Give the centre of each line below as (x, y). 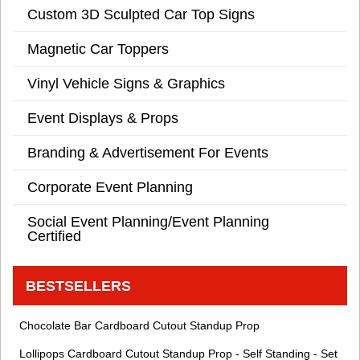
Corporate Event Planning (110, 187)
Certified (54, 236)
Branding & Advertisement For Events (148, 153)
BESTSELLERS (78, 286)
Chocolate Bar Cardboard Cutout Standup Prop (139, 326)
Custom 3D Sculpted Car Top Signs (141, 14)
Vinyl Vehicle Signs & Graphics (126, 84)
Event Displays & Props (103, 118)
